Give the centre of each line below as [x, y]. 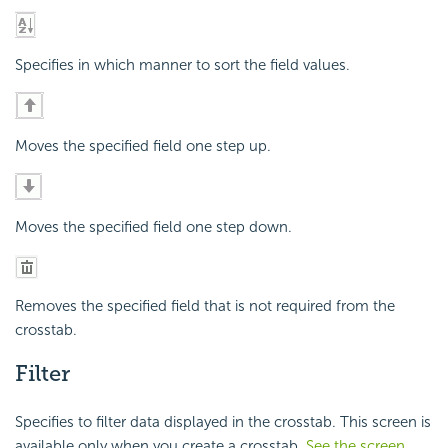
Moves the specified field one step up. [143, 146]
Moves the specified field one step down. [153, 227]
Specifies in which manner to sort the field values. [182, 65]
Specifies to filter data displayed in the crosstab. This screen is [223, 421]
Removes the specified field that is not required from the [205, 306]
